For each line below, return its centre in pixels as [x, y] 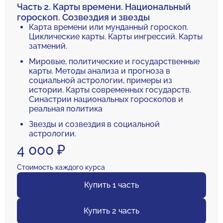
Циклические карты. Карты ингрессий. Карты [116, 37]
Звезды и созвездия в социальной [94, 124]
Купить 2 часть [111, 211]
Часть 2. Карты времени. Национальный [104, 7]
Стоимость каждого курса [61, 167]
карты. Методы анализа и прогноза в [100, 71]
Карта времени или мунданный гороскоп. [109, 27]
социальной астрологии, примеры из [101, 80]
